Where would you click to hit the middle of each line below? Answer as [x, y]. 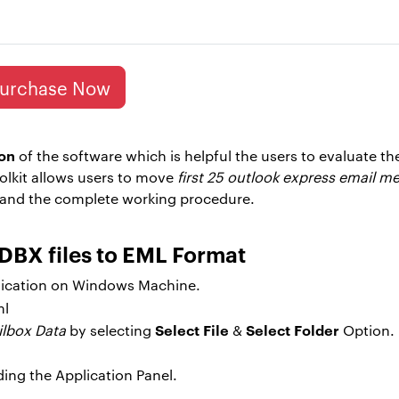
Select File [192, 329]
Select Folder [294, 329]
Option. [369, 330]
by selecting [112, 330]
